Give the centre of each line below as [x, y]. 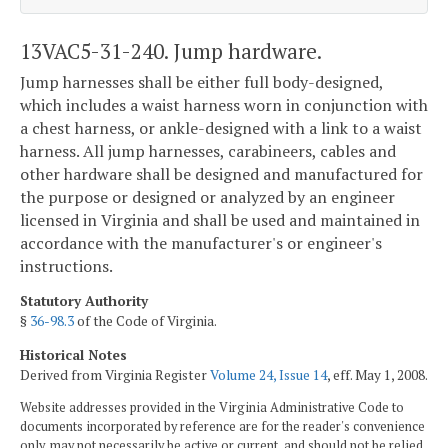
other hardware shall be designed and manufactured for [221, 174]
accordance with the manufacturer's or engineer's [201, 243]
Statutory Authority [84, 300]
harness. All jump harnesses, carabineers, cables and [208, 151]
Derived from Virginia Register [115, 374]
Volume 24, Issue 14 [268, 374]
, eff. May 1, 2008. [377, 374]
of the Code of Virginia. [145, 320]
